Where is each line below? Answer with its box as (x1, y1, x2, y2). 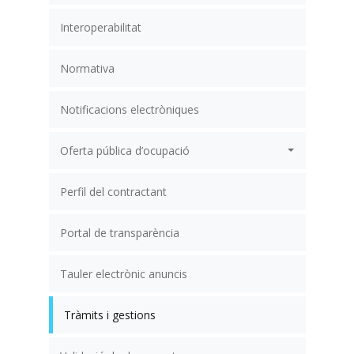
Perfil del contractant (59, 183, 167, 199)
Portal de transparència (59, 224, 179, 240)
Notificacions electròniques (59, 101, 199, 117)
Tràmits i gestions (63, 307, 156, 322)
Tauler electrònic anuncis (59, 265, 187, 281)
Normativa (59, 60, 115, 76)
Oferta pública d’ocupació (59, 142, 190, 158)
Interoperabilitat (59, 19, 141, 35)
